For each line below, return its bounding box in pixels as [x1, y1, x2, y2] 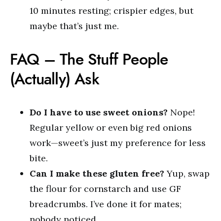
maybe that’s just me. [30, 20, 119, 32]
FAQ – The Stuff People [10, 48, 168, 71]
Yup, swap [164, 168, 210, 180]
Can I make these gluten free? [30, 168, 164, 180]
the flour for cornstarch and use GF [30, 183, 181, 195]
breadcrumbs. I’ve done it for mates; [30, 198, 182, 210]
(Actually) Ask [10, 68, 99, 90]
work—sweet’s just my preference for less [30, 137, 206, 149]
